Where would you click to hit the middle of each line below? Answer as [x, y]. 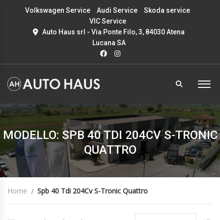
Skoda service [167, 10]
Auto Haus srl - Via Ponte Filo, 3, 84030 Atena [113, 32]
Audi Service [117, 10]
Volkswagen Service [58, 10]
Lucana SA [109, 43]
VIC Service [108, 21]
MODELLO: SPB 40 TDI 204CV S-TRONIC [110, 135]
